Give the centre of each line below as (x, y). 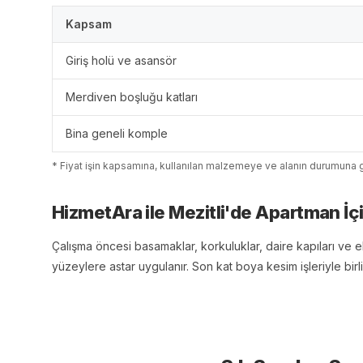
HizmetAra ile (111, 212)
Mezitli (197, 212)
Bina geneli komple (117, 133)
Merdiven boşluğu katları (132, 97)
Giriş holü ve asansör (121, 60)
